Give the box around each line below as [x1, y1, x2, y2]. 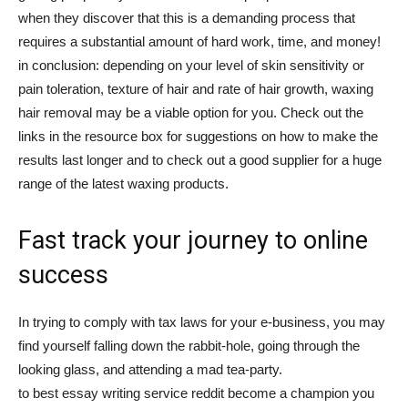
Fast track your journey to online [18, 226, 368, 255]
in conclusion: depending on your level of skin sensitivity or [18, 57, 364, 73]
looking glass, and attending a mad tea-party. [18, 362, 282, 377]
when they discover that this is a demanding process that [18, 10, 355, 25]
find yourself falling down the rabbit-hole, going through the [18, 338, 360, 353]
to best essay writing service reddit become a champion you [18, 385, 374, 401]
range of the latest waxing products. [18, 176, 229, 191]
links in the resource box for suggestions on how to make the [18, 128, 378, 144]
